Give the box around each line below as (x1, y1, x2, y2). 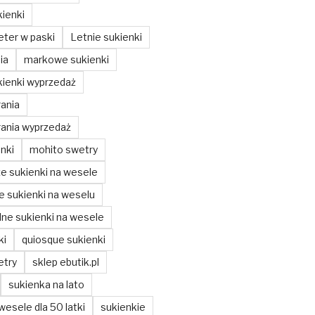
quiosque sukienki (21, 233, 105, 245)
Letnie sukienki (70, 30, 142, 43)
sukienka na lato (8, 278, 84, 290)
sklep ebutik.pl (32, 255, 99, 268)
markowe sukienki (23, 53, 109, 65)
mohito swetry (29, 143, 98, 155)
